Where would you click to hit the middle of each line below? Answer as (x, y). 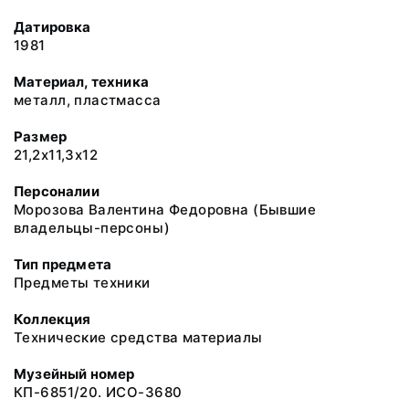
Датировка (52, 27)
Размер (41, 136)
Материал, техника (81, 82)
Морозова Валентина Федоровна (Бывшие (165, 210)
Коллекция (52, 319)
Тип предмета (63, 264)
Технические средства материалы (138, 337)
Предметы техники (82, 283)
